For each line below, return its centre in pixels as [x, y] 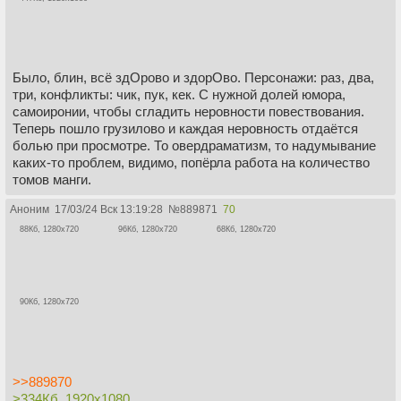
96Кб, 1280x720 [148, 230]
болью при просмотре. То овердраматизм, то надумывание [194, 146]
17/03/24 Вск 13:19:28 [109, 210]
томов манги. [52, 180]
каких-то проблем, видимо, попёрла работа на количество [191, 163]
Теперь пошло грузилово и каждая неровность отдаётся [185, 129]
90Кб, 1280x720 [49, 301]
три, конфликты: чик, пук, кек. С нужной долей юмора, [179, 95]
